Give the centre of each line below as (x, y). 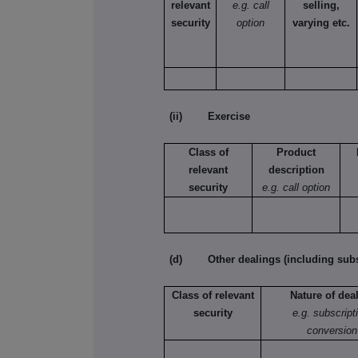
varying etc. (321, 23)
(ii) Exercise (210, 117)
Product (296, 153)
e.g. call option (296, 188)
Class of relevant (213, 296)
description (296, 170)
